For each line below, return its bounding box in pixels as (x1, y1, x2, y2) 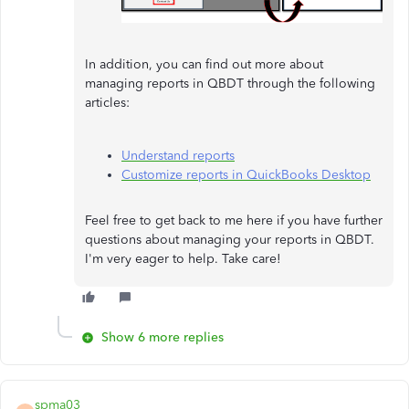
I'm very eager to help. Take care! (85, 251, 281, 267)
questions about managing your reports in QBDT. (85, 232, 374, 248)
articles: (85, 95, 130, 111)
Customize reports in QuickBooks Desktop (121, 167, 371, 184)
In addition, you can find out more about (85, 57, 323, 73)
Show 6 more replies (101, 330, 224, 346)
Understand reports (121, 148, 235, 164)
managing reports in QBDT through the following (85, 76, 375, 92)
